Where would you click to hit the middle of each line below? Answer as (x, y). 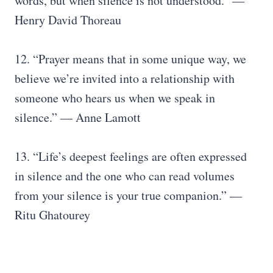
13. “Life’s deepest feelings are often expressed (131, 156)
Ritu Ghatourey (52, 215)
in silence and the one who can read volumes (125, 176)
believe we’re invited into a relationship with (125, 78)
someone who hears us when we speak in (115, 98)
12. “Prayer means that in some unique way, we (130, 59)
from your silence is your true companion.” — (128, 195)
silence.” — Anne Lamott (78, 117)
